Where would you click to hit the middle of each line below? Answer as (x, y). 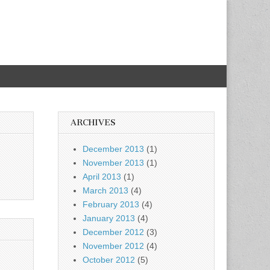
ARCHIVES (93, 123)
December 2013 (113, 149)
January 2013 (109, 218)
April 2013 (102, 177)
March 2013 (105, 190)
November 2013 (113, 163)
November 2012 (113, 246)
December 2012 (113, 232)
